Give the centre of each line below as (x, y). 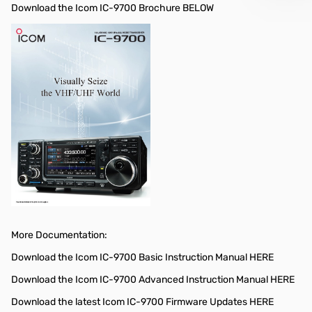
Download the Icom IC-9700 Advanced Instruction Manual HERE (153, 279)
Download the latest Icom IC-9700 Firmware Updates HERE (142, 302)
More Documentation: (59, 235)
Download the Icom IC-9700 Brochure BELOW (114, 8)
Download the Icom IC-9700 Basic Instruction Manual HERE (142, 257)
